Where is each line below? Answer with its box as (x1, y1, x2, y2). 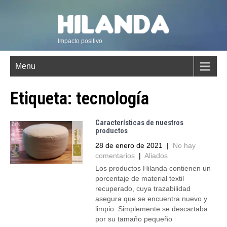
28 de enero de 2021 (95, 141, 163, 149)
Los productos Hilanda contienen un (95, 164, 211, 172)
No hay (172, 141, 196, 149)
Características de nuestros (95, 118, 183, 127)
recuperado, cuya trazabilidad (95, 184, 191, 193)
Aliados (144, 152, 168, 160)
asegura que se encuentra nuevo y (95, 195, 207, 203)
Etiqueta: (10, 88, 76, 109)
